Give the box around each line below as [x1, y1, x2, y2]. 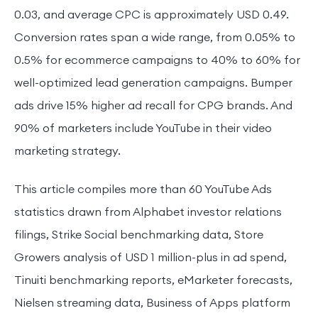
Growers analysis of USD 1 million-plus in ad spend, [14, 249, 287, 264]
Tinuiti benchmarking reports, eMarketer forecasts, [14, 272, 292, 287]
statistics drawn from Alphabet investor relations [14, 204, 282, 219]
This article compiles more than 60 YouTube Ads [14, 181, 272, 196]
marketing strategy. [14, 143, 121, 158]
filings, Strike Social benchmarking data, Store [14, 226, 263, 241]
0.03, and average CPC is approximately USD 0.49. [14, 6, 289, 21]
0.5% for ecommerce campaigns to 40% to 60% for [14, 52, 300, 67]
